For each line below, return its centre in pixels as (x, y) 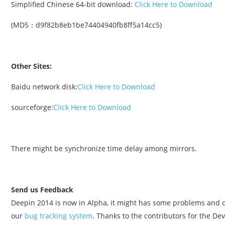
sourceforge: (32, 107)
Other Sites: (31, 66)
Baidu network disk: (44, 87)
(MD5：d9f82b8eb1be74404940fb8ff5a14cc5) (86, 25)
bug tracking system (58, 216)
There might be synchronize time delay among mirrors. (104, 148)
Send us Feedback (42, 190)
